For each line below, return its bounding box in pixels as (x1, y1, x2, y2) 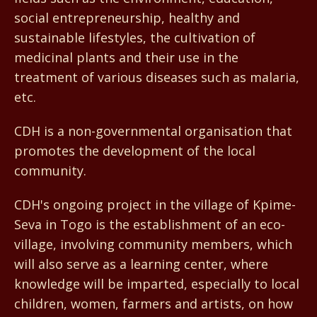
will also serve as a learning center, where (14, 255, 268, 272)
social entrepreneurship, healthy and (14, 8, 240, 26)
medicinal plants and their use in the (14, 48, 238, 66)
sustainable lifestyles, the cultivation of (14, 28, 255, 46)
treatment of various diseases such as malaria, (14, 68, 299, 86)
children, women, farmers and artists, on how (14, 294, 293, 312)
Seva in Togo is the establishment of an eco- (14, 215, 285, 233)
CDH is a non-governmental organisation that (14, 122, 292, 139)
